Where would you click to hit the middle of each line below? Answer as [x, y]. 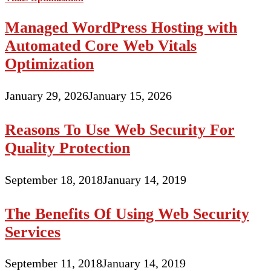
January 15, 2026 [130, 95]
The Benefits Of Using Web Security [127, 214]
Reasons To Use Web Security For [120, 129]
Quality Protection [67, 148]
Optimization [49, 64]
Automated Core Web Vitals [101, 46]
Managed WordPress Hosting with [121, 28]
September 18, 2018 [54, 179]
